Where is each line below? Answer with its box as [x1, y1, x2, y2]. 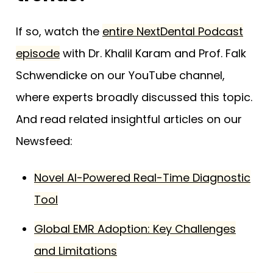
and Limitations [34, 243, 117, 258]
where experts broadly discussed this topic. [16, 89, 252, 105]
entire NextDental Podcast [102, 23, 243, 39]
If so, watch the [16, 23, 102, 39]
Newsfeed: [16, 133, 73, 149]
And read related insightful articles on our [16, 111, 242, 127]
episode [16, 45, 60, 61]
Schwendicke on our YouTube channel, [16, 67, 225, 83]
